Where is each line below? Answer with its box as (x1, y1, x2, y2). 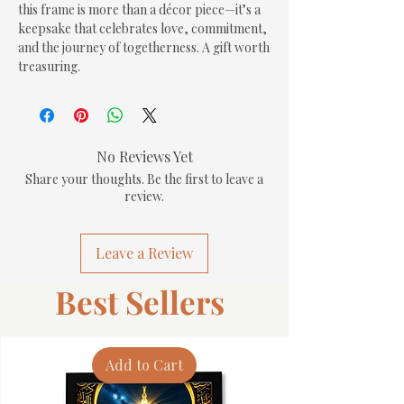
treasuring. (18, 58, 80, 75)
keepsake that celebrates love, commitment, (18, 20, 267, 37)
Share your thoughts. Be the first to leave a (25, 170, 263, 188)
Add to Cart (106, 355, 183, 374)
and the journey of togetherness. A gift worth (18, 39, 270, 56)
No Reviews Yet (96, 147, 193, 166)
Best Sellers (55, 280, 225, 323)
